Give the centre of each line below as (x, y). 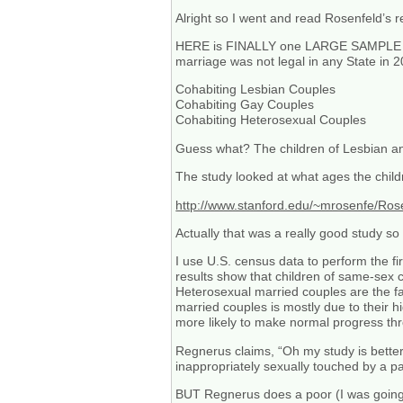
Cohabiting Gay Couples (245, 105)
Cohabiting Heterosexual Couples (271, 120)
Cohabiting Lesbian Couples (256, 90)
